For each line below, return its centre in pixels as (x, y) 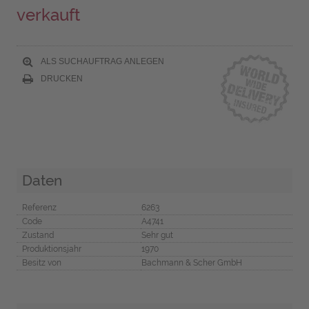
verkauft (48, 15)
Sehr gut (157, 235)
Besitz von (41, 262)
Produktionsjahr (51, 249)
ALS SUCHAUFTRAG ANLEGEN (101, 61)
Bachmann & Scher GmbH (191, 262)
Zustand (38, 235)
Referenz (39, 207)
